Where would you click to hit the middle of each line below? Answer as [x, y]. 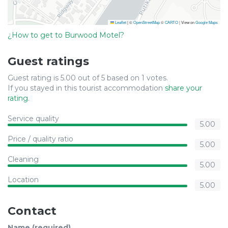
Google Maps [207, 22]
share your [183, 88]
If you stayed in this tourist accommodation [86, 88]
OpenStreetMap [147, 22]
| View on [187, 22]
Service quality [33, 119]
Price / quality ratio [40, 139]
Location [23, 180]
